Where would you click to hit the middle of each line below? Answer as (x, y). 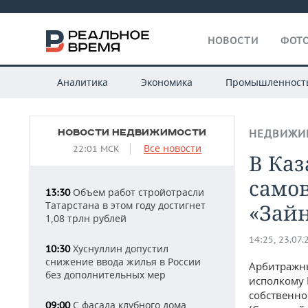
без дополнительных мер (106, 275)
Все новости (173, 148)
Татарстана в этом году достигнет (125, 205)
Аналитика (82, 82)
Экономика (166, 82)
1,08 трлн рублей (86, 218)
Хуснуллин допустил (119, 249)
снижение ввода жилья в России (123, 262)
